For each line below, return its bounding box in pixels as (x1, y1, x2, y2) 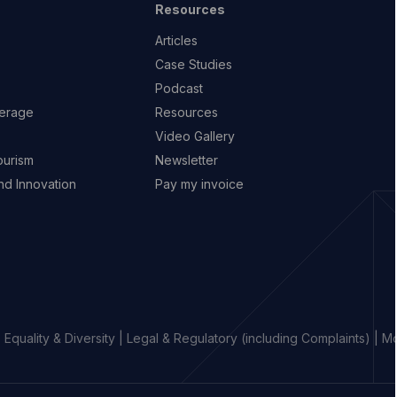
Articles (155, 32, 198, 48)
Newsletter (155, 152, 219, 167)
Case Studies (155, 56, 233, 72)
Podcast (155, 80, 204, 96)
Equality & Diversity (4, 330, 116, 346)
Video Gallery (155, 128, 236, 144)
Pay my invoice (155, 175, 245, 191)
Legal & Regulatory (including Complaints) (127, 330, 371, 346)
